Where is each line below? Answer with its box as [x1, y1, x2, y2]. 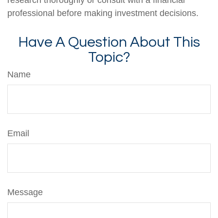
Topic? [88, 49, 130, 65]
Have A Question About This [18, 34, 200, 50]
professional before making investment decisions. [7, 8, 199, 18]
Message [7, 187, 43, 197]
